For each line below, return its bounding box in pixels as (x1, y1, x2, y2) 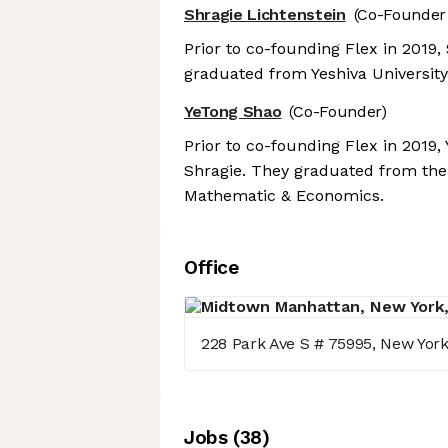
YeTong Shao (184, 102, 282, 122)
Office (184, 256, 239, 280)
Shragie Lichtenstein (184, 5, 346, 24)
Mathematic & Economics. (184, 186, 384, 206)
